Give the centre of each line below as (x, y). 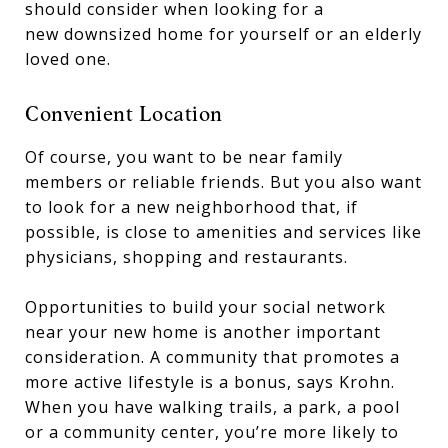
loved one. (70, 59)
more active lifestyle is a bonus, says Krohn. (210, 382)
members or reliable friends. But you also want (223, 182)
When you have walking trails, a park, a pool (212, 407)
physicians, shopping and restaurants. (186, 257)
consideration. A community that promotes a (212, 357)
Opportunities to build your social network (205, 307)
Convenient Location (124, 113)
